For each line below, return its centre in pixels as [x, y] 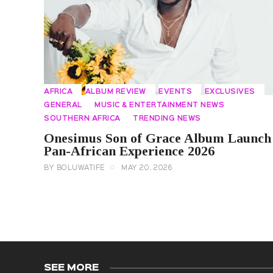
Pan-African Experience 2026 [129, 151]
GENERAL [63, 105]
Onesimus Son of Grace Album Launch [158, 138]
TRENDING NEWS [167, 119]
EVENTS [175, 92]
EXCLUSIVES [230, 92]
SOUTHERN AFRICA [82, 119]
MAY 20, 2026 [147, 168]
